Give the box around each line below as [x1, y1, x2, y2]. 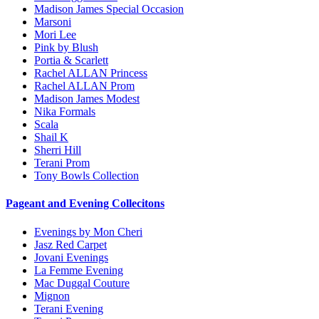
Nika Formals [34, 105, 95, 118]
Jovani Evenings [34, 251, 108, 263]
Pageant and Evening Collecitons [6, 197, 164, 210]
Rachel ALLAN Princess [34, 67, 147, 80]
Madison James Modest [34, 93, 140, 105]
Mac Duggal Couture [34, 276, 130, 289]
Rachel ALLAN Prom [34, 80, 135, 93]
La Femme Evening [34, 263, 123, 276]
